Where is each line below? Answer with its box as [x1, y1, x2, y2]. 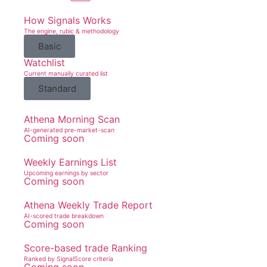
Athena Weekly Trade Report [24, 199, 153, 211]
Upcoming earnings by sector [24, 169, 108, 177]
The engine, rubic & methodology [24, 27, 119, 35]
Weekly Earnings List [24, 156, 117, 168]
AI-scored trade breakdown [24, 212, 104, 220]
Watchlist [24, 57, 65, 69]
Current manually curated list [24, 70, 108, 77]
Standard [38, 83, 76, 94]
